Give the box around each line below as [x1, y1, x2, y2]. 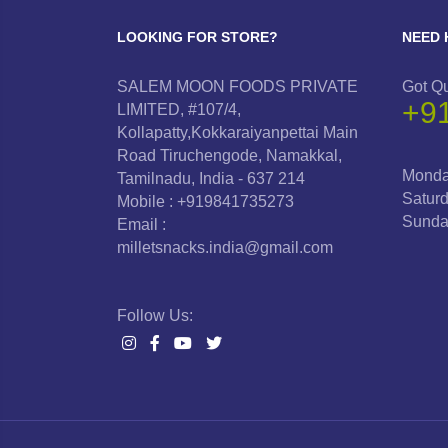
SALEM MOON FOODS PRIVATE [117, 78, 358, 95]
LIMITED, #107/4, [117, 101, 241, 118]
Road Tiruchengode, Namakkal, [117, 147, 342, 164]
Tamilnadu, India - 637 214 [117, 170, 305, 187]
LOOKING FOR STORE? [117, 29, 278, 45]
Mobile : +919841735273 [117, 193, 294, 210]
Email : [117, 216, 166, 233]
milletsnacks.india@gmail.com [117, 239, 333, 256]
